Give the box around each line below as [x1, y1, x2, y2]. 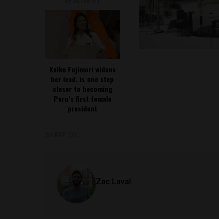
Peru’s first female [53, 93, 111, 104]
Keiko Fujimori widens [49, 64, 116, 74]
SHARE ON [45, 131, 78, 139]
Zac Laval [96, 177, 131, 186]
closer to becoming [52, 84, 112, 94]
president [67, 103, 98, 113]
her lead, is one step [51, 74, 114, 84]
